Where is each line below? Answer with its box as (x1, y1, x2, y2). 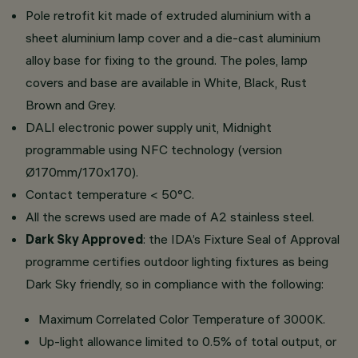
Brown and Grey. (26, 97, 116, 113)
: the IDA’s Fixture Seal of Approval (143, 231, 340, 247)
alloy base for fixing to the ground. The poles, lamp (26, 52, 308, 68)
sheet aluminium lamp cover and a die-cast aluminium (26, 30, 320, 46)
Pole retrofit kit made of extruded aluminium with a (26, 7, 311, 23)
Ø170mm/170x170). (26, 164, 138, 180)
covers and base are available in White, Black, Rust (26, 74, 307, 90)
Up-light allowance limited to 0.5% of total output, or (38, 333, 336, 349)
